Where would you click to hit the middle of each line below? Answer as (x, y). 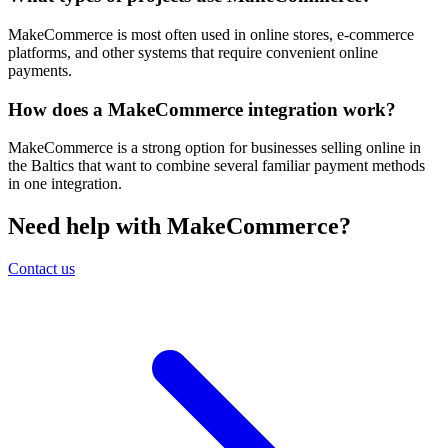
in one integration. (65, 184)
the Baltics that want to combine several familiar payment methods (216, 166)
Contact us (41, 269)
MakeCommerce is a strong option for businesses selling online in (214, 148)
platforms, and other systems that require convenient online (193, 52)
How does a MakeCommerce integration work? (202, 109)
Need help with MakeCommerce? (179, 226)
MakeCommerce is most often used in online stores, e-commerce (211, 34)
